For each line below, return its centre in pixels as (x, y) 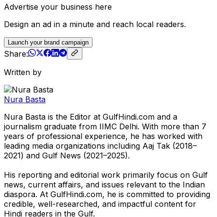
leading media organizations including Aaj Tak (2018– (100, 146)
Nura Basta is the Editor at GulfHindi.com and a (91, 116)
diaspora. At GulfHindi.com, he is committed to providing (107, 194)
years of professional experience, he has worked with (103, 136)
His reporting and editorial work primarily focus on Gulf (106, 175)
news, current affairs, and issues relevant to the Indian (104, 184)
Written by (23, 72)
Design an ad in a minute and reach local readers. (95, 24)
